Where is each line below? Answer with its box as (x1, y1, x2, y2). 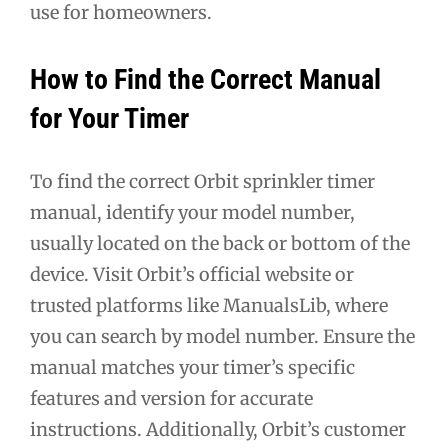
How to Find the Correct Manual (30, 62, 381, 96)
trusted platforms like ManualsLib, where (30, 293, 388, 317)
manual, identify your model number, (30, 200, 355, 224)
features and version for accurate (30, 386, 313, 410)
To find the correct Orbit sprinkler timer (30, 169, 375, 193)
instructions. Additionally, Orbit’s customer (30, 417, 406, 441)
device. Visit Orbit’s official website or (30, 262, 354, 286)
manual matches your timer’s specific (30, 355, 355, 379)
